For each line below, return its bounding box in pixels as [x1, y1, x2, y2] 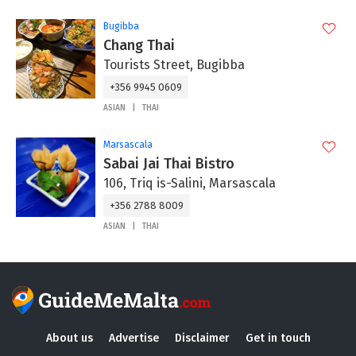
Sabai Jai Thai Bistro [103, 155, 234, 172]
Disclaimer [174, 331, 230, 345]
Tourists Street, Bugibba [103, 57, 245, 72]
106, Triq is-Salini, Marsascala [103, 176, 276, 191]
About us [45, 331, 93, 345]
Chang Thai [103, 37, 175, 54]
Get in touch [245, 331, 311, 345]
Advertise [108, 331, 159, 345]
